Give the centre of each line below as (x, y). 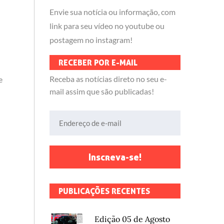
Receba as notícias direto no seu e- (108, 79)
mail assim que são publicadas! (101, 91)
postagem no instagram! (91, 40)
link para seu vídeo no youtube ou (107, 26)
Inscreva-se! (115, 157)
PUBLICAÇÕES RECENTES (104, 191)
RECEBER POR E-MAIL (98, 62)
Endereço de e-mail (81, 117)
